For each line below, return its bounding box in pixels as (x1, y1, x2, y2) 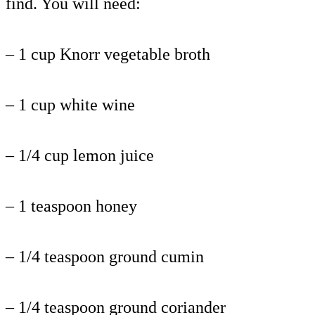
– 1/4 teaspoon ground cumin (6, 247, 204, 266)
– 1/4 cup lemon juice (6, 146, 154, 165)
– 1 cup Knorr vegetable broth (6, 44, 210, 63)
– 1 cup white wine (6, 95, 135, 114)
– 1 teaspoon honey (6, 196, 137, 215)
